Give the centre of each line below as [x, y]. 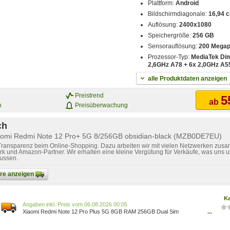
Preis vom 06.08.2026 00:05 [92, 205]
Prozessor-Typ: [170, 57]
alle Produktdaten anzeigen [187, 79]
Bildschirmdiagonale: [178, 14]
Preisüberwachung [101, 105]
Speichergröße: [170, 36]
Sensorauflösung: [174, 46]
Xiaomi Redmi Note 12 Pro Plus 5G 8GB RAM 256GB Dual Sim [101, 212]
